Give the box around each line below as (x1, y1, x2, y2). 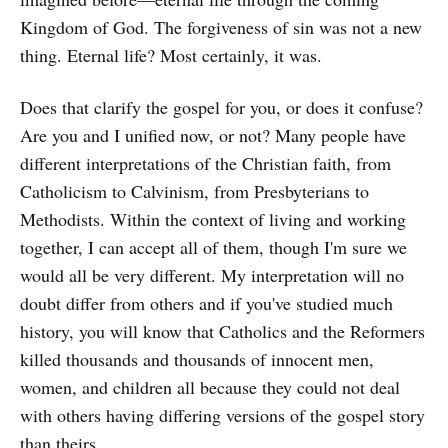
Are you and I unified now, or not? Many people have (20, 123, 406, 147)
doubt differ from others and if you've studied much (20, 291, 393, 315)
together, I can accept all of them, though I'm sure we (20, 235, 407, 259)
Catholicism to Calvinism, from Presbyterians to (20, 179, 369, 203)
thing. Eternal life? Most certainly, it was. (20, 43, 322, 67)
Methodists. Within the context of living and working (20, 207, 406, 231)
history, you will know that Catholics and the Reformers (20, 319, 425, 343)
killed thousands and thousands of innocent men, (20, 347, 374, 371)
